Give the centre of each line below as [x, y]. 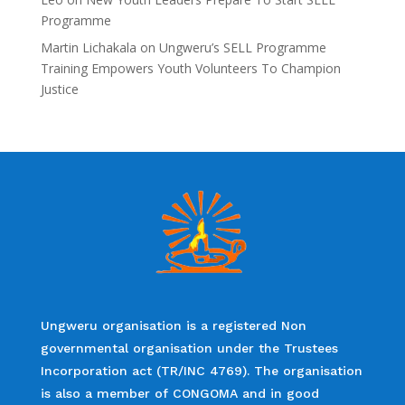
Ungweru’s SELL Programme [242, 47]
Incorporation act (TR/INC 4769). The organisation [201, 370]
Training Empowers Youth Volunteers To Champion [190, 68]
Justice [59, 89]
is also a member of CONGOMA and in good [179, 393]
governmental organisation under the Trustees [189, 348]
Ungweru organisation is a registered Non [173, 325]
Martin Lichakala [88, 47]
